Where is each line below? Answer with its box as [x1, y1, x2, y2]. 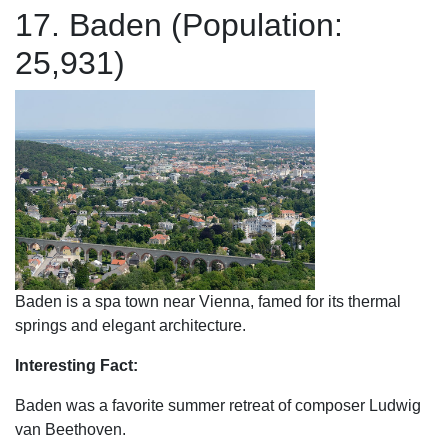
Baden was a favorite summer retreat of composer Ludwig [15, 397, 421, 414]
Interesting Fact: [15, 357, 138, 374]
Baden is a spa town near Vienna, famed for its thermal [15, 293, 401, 310]
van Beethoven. [15, 421, 126, 438]
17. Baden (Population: [15, 7, 343, 43]
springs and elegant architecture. [15, 317, 246, 334]
